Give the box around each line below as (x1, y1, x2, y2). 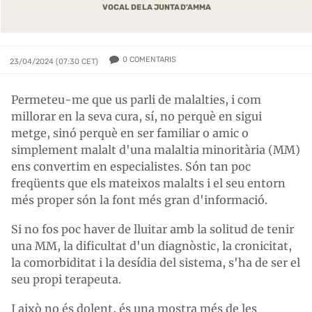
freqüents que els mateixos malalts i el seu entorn (11, 176, 286, 190)
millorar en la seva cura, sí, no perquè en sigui (11, 109, 262, 123)
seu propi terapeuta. (11, 272, 121, 286)
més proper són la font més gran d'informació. (11, 193, 267, 207)
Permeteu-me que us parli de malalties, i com (11, 93, 261, 107)
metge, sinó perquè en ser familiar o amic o (11, 126, 249, 140)
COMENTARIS (130, 55, 176, 64)
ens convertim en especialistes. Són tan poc (11, 159, 251, 173)
